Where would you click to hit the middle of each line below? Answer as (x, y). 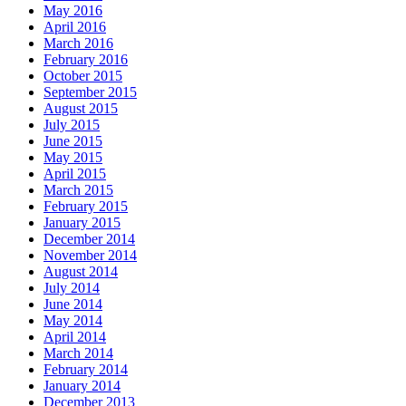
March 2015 (78, 190)
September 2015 (90, 92)
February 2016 (86, 60)
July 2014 (72, 288)
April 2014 (75, 337)
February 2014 (86, 370)
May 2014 (73, 321)
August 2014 (81, 272)
